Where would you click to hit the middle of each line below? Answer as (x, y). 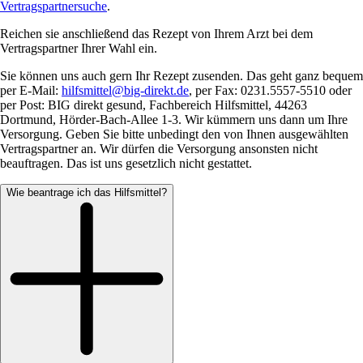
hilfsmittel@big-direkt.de (125, 90)
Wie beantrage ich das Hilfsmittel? (87, 192)
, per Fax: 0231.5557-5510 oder (270, 90)
